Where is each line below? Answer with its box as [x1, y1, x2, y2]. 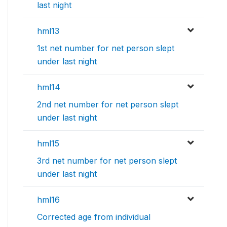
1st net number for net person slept [37, 43, 174, 54]
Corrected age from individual [37, 212, 150, 222]
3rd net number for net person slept [37, 156, 177, 166]
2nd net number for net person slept [37, 99, 178, 110]
